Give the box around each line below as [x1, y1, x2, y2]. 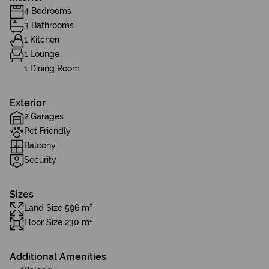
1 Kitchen [24, 35, 59, 44]
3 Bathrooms [24, 20, 74, 30]
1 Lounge [24, 49, 59, 59]
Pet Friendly [24, 126, 71, 136]
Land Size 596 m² [24, 203, 93, 213]
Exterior [10, 97, 46, 109]
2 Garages [24, 112, 64, 121]
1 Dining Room [24, 64, 80, 73]
